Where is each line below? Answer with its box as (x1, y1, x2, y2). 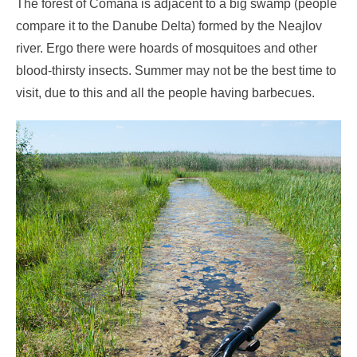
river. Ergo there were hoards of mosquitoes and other (16, 41, 317, 56)
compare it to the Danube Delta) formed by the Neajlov (16, 19, 322, 33)
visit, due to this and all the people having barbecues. (16, 86, 315, 100)
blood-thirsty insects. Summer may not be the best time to (16, 64, 336, 78)
